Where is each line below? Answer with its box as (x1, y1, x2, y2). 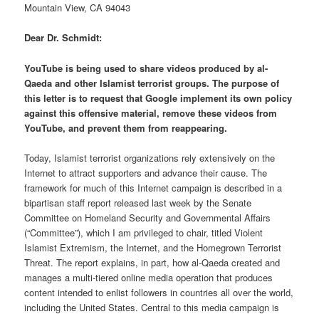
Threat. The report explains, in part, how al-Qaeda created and (24, 255, 281, 269)
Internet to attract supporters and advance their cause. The (24, 165, 268, 179)
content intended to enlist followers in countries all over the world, (24, 285, 294, 299)
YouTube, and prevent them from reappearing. (24, 120, 228, 135)
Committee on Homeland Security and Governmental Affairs (24, 210, 271, 224)
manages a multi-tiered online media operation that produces (24, 270, 273, 284)
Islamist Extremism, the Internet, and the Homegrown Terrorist (24, 240, 282, 254)
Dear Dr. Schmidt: (24, 31, 103, 45)
